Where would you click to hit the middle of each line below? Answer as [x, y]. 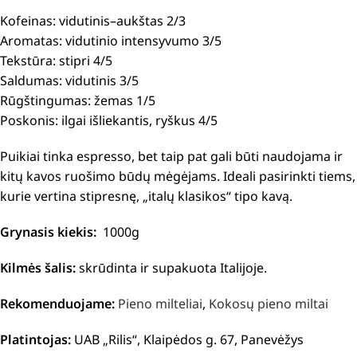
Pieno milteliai [160, 304]
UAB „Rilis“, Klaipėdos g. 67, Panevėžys [187, 339]
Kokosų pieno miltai [269, 304]
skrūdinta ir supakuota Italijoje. [173, 268]
